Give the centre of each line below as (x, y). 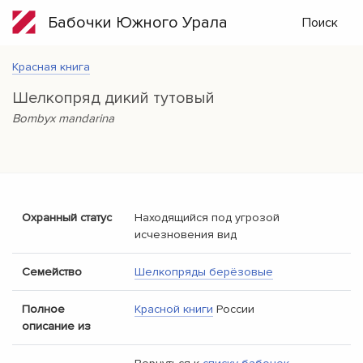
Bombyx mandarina (63, 118)
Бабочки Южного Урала (132, 23)
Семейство (52, 272)
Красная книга (51, 67)
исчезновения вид (186, 235)
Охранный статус (67, 218)
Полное (43, 309)
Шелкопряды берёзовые (204, 272)
